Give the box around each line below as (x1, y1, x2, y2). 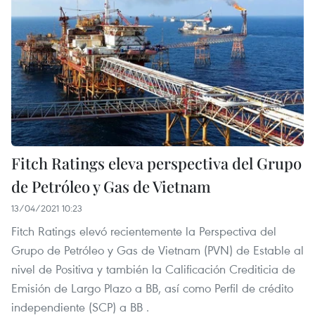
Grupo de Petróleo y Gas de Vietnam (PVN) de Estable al (11, 242, 304, 259)
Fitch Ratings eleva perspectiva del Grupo (11, 153, 302, 174)
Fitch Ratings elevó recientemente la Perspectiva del (11, 223, 276, 240)
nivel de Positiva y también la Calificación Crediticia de (11, 261, 295, 278)
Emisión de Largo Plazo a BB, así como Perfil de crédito (11, 280, 293, 297)
